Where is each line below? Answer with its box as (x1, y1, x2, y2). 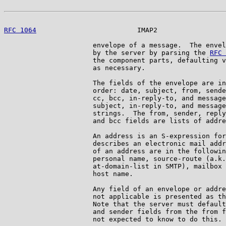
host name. (4, 169, 133, 178)
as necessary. (4, 64, 145, 72)
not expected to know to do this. (4, 215, 222, 223)
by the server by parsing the (4, 48, 210, 56)
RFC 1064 (4, 26, 36, 34)
